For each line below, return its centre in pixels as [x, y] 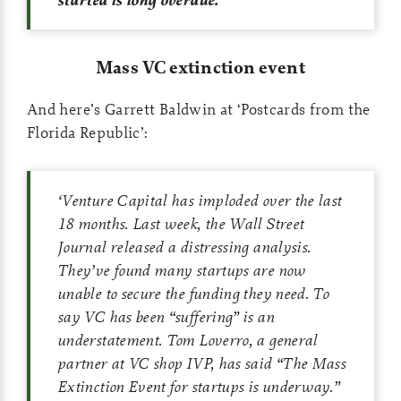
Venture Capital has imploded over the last [201, 200]
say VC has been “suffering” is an [166, 316]
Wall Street [266, 223]
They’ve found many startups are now [182, 270]
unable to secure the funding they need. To [193, 293]
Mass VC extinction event [200, 68]
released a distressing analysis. [209, 247]
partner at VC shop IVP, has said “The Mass [202, 363]
